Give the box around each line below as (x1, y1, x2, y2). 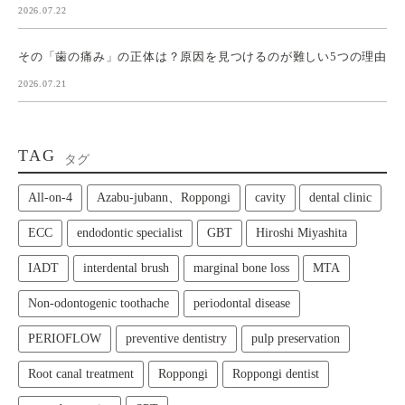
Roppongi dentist (231, 366, 319, 381)
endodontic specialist (76, 225, 183, 240)
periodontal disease (193, 296, 290, 310)
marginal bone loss (193, 260, 289, 275)
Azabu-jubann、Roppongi (96, 190, 231, 204)
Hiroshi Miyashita (256, 225, 348, 240)
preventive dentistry (125, 331, 227, 345)
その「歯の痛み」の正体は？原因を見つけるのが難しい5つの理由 (18, 49, 388, 63)
